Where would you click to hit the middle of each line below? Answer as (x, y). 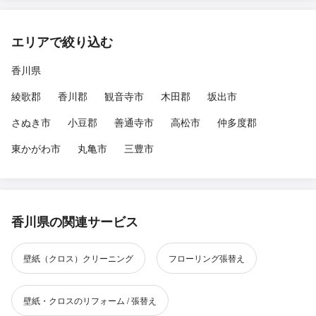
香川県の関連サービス (75, 221)
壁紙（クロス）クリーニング (78, 258)
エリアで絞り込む (62, 42)
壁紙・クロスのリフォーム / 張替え (90, 300)
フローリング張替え (207, 258)
